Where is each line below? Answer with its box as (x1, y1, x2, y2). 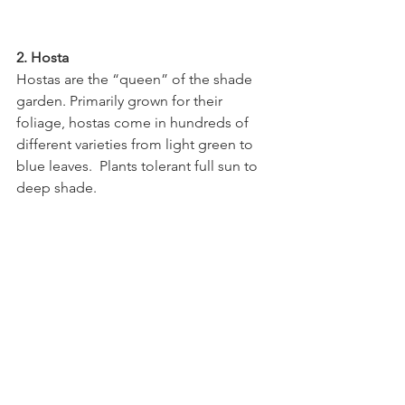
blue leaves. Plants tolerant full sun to (16, 156, 261, 174)
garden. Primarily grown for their (16, 91, 226, 109)
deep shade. (16, 178, 97, 196)
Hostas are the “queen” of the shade (16, 70, 256, 88)
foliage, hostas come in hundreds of (16, 113, 252, 131)
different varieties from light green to (16, 135, 257, 153)
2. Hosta (16, 48, 69, 66)
